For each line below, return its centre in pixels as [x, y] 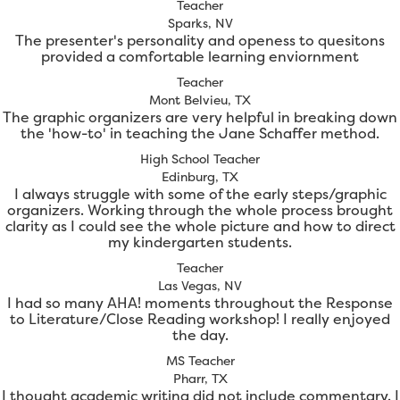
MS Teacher [200, 361]
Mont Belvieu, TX [200, 100]
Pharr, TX [200, 379]
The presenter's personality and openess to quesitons [200, 41]
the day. [200, 335]
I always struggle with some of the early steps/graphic [200, 194]
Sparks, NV [200, 23]
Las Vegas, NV [200, 286]
